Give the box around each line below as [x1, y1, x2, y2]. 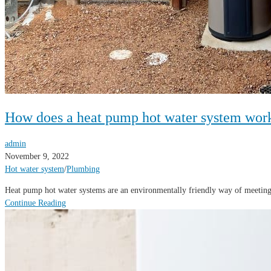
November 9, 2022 [5, 152, 69, 162]
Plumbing [67, 165, 100, 174]
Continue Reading [5, 198, 66, 208]
